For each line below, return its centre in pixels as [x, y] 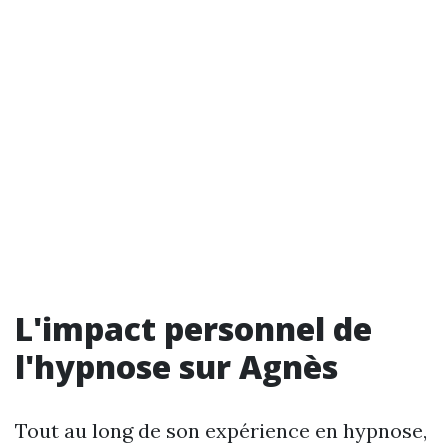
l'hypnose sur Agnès [176, 366]
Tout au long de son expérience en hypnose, [221, 430]
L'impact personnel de [193, 328]
